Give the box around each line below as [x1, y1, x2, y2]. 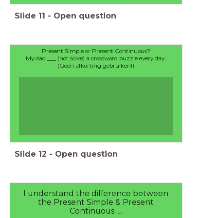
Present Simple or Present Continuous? [41, 48, 150, 55]
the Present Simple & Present [38, 198, 154, 207]
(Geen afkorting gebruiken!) [57, 62, 135, 70]
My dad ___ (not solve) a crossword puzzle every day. [26, 55, 166, 62]
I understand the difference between [23, 189, 169, 199]
